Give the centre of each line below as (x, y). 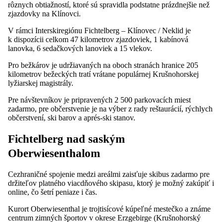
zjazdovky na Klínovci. (44, 14)
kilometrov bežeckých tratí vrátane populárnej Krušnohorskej (103, 74)
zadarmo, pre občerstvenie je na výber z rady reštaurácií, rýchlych (110, 109)
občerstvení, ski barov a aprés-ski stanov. (72, 118)
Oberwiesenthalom (54, 154)
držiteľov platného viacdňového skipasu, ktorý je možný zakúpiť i (111, 183)
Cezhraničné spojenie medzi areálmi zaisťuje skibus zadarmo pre (109, 174)
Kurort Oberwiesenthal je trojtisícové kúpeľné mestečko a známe (109, 209)
